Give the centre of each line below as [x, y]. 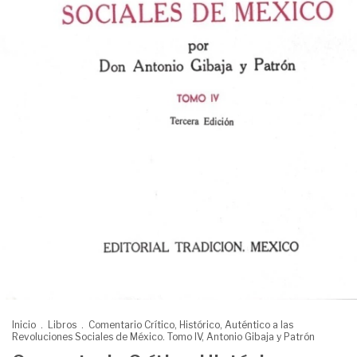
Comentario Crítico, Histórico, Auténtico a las [191, 324]
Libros [62, 324]
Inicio [24, 324]
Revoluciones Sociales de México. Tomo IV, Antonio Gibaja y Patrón [163, 336]
